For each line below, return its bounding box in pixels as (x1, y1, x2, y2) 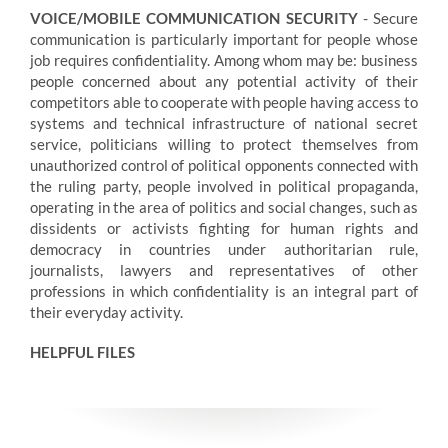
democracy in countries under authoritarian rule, (30, 239, 418, 258)
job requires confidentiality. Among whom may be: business (30, 50, 418, 69)
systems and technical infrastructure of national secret (30, 113, 418, 132)
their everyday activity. (30, 302, 183, 321)
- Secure (357, 8, 418, 27)
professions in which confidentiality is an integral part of (30, 281, 418, 300)
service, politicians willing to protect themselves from (30, 134, 418, 153)
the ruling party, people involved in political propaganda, (30, 176, 418, 195)
